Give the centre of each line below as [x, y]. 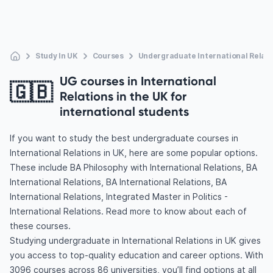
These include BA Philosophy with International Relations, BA [133, 167]
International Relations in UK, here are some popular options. [134, 153]
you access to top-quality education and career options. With [136, 255]
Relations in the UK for [123, 96]
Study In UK [57, 56]
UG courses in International [138, 81]
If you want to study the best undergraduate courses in [124, 138]
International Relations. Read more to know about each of [128, 211]
